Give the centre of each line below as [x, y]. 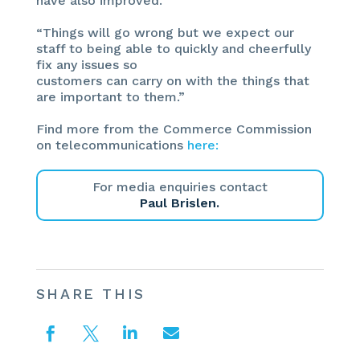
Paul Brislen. [180, 202]
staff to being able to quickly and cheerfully [173, 48]
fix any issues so [86, 64]
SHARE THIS [90, 293]
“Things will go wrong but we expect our [165, 32]
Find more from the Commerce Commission [174, 129]
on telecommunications [111, 145]
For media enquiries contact [180, 186]
